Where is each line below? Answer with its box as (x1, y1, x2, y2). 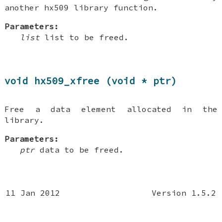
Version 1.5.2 (152, 187, 217, 198)
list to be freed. (40, 32, 129, 42)
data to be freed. (35, 144, 124, 155)
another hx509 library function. (4, 2, 159, 12)
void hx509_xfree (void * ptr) (4, 75, 177, 87)
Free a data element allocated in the (4, 104, 218, 114)
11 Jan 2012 (5, 187, 60, 198)
